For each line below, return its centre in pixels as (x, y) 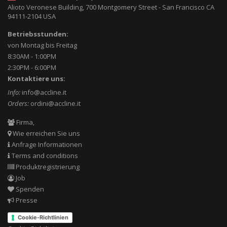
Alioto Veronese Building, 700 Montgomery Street (82, 7)
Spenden (29, 189)
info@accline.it (44, 92)
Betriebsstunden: (38, 34)
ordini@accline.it (55, 103)
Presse (26, 200)
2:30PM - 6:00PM (32, 67)
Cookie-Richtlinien (43, 218)
